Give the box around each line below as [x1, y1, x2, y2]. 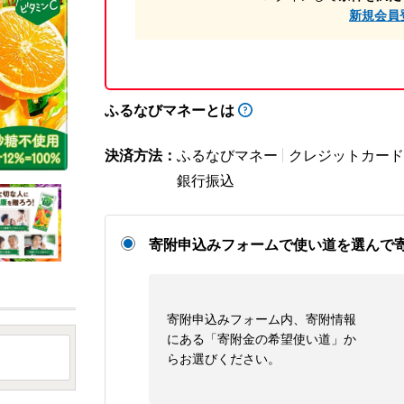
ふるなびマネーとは [105, 100, 234, 119]
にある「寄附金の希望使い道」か [167, 330, 356, 346]
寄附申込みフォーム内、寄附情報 [167, 310, 356, 326]
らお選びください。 [167, 350, 280, 366]
